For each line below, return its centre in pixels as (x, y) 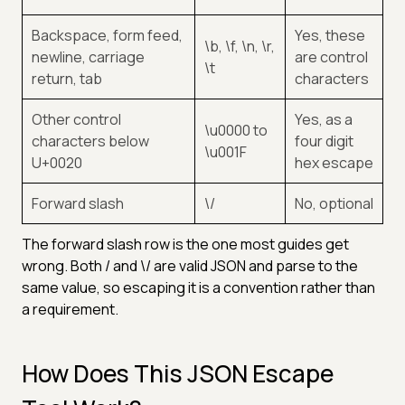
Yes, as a (324, 119)
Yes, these (330, 35)
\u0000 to (236, 130)
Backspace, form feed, (107, 35)
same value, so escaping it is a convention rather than (198, 287)
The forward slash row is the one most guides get (185, 244)
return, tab (67, 78)
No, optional (334, 203)
